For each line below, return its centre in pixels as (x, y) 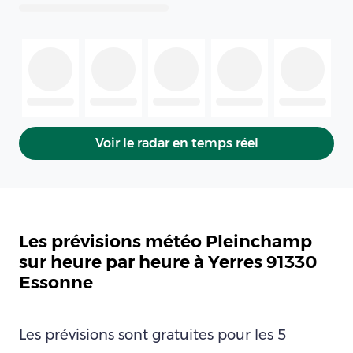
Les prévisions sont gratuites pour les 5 (152, 335)
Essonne (56, 282)
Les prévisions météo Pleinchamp (165, 242)
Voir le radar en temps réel (176, 143)
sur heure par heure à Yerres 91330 (168, 262)
